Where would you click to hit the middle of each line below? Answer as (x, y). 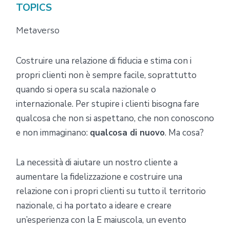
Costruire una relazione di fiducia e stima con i (104, 61)
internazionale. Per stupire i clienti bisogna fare (108, 104)
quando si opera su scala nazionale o (86, 89)
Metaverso (38, 30)
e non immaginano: (53, 132)
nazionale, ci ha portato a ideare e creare (94, 205)
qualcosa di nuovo (127, 132)
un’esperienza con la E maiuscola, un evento (101, 220)
